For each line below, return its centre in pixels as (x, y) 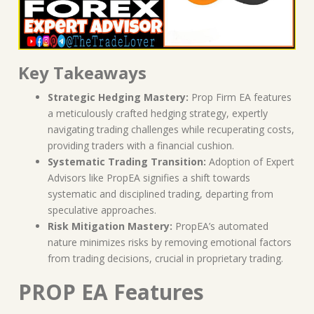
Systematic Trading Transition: (127, 161)
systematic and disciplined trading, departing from (161, 193)
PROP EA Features (111, 292)
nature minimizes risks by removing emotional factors (170, 242)
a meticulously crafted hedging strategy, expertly (158, 113)
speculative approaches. (102, 210)
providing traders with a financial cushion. (141, 145)
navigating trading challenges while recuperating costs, (171, 129)
